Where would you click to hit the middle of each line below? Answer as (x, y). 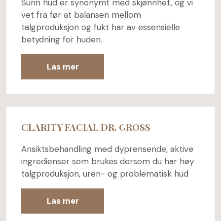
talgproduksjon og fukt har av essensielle (100, 27)
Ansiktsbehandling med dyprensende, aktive (107, 149)
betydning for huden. (61, 39)
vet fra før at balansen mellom (81, 15)
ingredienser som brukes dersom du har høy (107, 162)
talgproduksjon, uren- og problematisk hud (105, 174)
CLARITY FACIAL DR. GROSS (87, 127)
